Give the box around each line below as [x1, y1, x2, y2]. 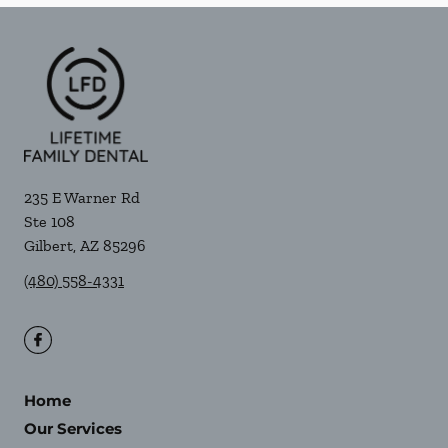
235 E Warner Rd [24, 188, 140, 207]
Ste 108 [24, 212, 75, 231]
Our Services [24, 419, 122, 438]
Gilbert [24, 236, 73, 255]
